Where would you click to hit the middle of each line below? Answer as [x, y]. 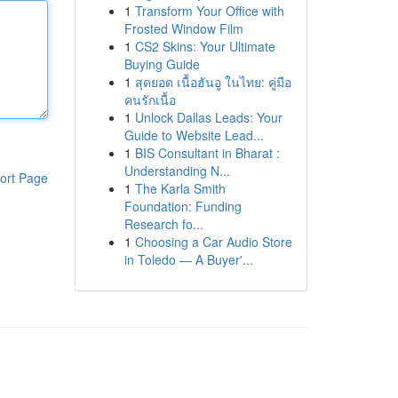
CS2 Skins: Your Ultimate [205, 46]
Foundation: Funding [183, 206]
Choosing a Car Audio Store [213, 242]
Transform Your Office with [209, 11]
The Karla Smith [180, 188]
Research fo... [163, 224]
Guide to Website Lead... [194, 135]
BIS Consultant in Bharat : [207, 153]
